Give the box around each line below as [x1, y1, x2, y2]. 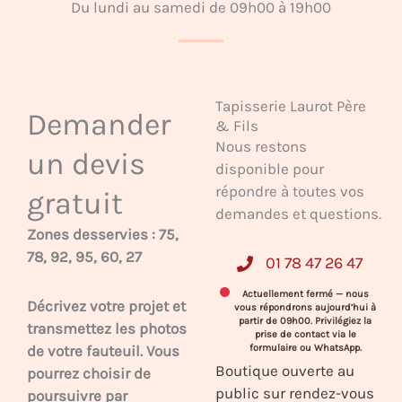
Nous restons [215, 137, 308, 156]
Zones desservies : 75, [27, 225, 179, 244]
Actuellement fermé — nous [241, 288, 369, 301]
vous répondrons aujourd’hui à [234, 301, 377, 314]
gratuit [27, 186, 123, 223]
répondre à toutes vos [215, 182, 365, 201]
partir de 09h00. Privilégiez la [239, 315, 372, 328]
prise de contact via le [254, 328, 356, 341]
